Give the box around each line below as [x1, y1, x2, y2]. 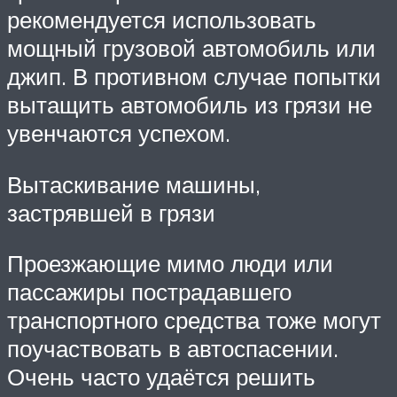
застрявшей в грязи [7, 198, 215, 227]
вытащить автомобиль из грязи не [7, 90, 372, 119]
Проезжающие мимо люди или [7, 249, 333, 278]
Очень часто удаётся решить [7, 362, 315, 392]
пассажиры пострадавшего [7, 277, 292, 307]
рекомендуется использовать [7, 4, 316, 34]
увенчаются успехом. [7, 118, 230, 147]
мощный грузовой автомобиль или [7, 33, 376, 62]
